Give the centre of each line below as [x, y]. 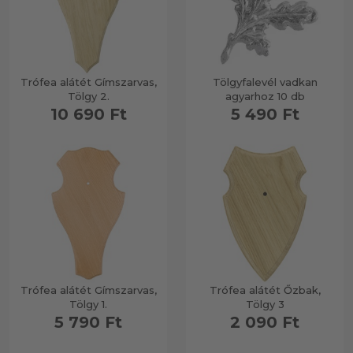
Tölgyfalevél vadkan [265, 82]
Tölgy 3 [265, 304]
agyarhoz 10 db [265, 96]
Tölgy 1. [88, 304]
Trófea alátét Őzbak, [265, 290]
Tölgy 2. [88, 96]
